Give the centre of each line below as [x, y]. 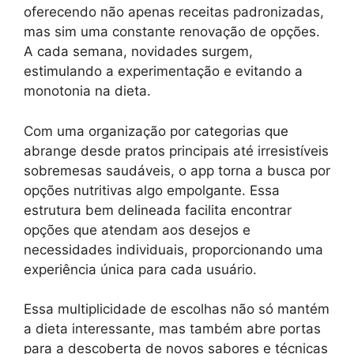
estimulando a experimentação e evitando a [163, 71]
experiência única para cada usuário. [140, 269]
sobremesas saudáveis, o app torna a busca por [177, 170]
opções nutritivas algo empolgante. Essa [152, 190]
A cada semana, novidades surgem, [138, 51]
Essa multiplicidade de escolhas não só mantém [177, 309]
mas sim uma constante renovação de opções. [172, 32]
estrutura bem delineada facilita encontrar [158, 210]
